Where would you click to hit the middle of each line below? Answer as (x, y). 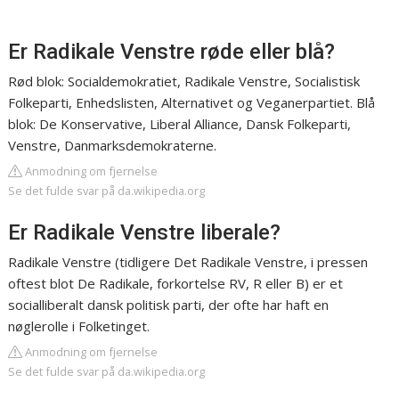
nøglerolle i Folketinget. (79, 326)
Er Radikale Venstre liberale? (145, 232)
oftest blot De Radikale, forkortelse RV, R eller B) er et (176, 283)
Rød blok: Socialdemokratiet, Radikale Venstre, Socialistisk (184, 81)
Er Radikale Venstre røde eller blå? (172, 52)
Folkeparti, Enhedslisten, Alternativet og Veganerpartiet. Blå (192, 102)
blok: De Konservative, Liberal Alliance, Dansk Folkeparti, (180, 124)
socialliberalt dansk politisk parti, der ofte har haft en (169, 305)
